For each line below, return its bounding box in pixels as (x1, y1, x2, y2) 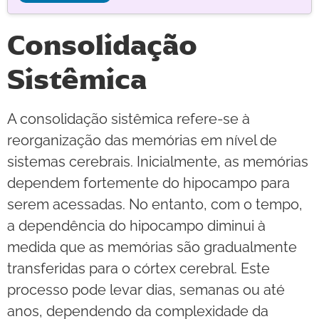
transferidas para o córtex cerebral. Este (7, 259, 270, 277)
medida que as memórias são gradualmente (7, 238, 297, 256)
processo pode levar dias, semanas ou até (7, 281, 285, 298)
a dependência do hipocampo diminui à (7, 216, 266, 234)
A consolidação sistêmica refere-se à (7, 110, 250, 127)
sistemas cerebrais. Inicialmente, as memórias (7, 152, 308, 170)
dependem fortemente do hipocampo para (7, 174, 290, 192)
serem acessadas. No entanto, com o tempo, (7, 195, 303, 213)
